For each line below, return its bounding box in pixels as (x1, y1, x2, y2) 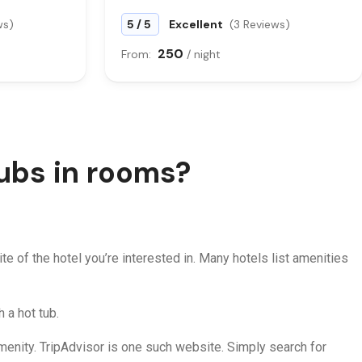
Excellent (169, 17, 225, 32)
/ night (187, 47, 221, 61)
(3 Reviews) (229, 17, 290, 32)
